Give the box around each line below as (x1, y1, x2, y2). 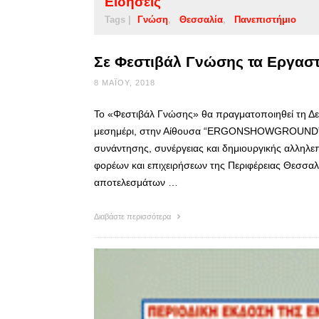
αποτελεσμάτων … (94, 177, 178, 189)
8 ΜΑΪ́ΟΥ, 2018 (94, 78, 155, 88)
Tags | (105, 14, 131, 26)
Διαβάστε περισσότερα (94, 212, 173, 221)
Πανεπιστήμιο (234, 14, 296, 26)
